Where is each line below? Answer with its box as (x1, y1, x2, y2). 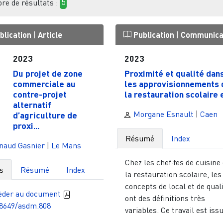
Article (38, 29, 62, 39)
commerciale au (12, 78, 76, 89)
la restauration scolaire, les (125, 169, 222, 179)
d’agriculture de (12, 109, 77, 120)
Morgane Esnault (131, 109, 194, 119)
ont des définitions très (125, 193, 206, 203)
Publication (131, 29, 176, 39)
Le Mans (51, 140, 81, 150)
